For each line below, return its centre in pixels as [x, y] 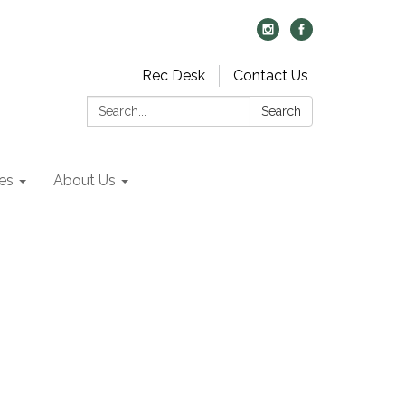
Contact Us [271, 75]
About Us [85, 180]
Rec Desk [174, 75]
